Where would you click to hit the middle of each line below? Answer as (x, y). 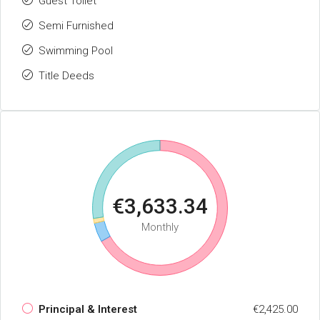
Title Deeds (66, 76)
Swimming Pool (76, 51)
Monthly (160, 227)
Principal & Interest (88, 309)
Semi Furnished (76, 26)
